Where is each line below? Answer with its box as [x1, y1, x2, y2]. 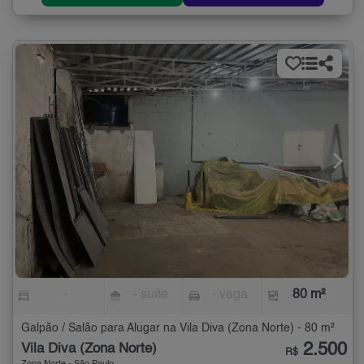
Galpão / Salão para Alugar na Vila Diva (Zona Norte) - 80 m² [21, 323, 335, 335]
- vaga [211, 288, 248, 302]
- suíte [133, 288, 169, 302]
